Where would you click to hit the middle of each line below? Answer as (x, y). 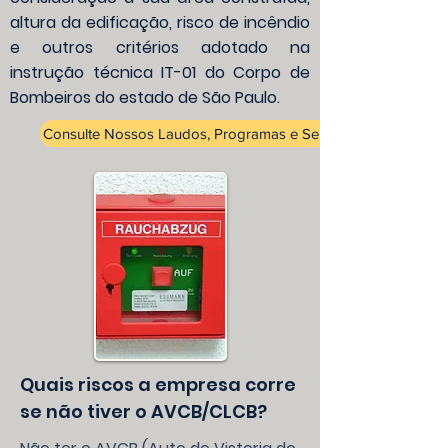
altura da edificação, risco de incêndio (160, 22)
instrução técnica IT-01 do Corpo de (160, 72)
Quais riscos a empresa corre (158, 384)
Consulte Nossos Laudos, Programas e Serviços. (201, 133)
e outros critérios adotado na (160, 47)
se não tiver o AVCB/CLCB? (143, 411)
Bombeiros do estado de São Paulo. (145, 97)
